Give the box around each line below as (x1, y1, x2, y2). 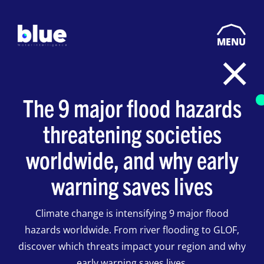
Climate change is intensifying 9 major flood (35, 207, 229, 220)
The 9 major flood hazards (22, 93, 242, 122)
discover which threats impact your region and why (18, 240, 246, 253)
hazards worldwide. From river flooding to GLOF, (25, 223, 239, 236)
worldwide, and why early (25, 144, 239, 174)
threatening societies (42, 118, 222, 148)
